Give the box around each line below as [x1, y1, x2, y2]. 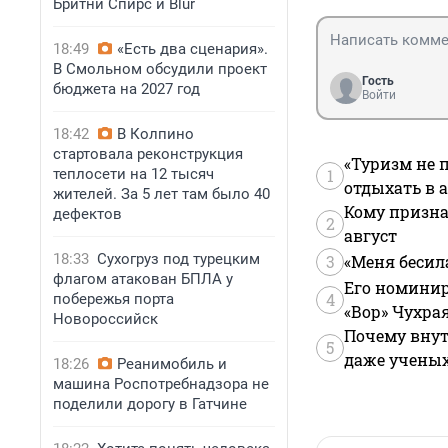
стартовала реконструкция [53, 145, 243, 163]
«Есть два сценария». [117, 40, 268, 58]
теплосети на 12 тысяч [53, 165, 214, 183]
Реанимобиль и [117, 355, 227, 373]
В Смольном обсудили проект [53, 60, 267, 78]
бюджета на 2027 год [53, 80, 200, 98]
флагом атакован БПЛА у [53, 270, 233, 288]
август [344, 225, 397, 247]
